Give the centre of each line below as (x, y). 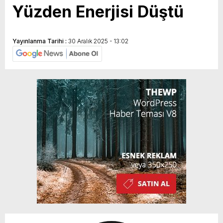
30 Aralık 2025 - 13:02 (98, 41)
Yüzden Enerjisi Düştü (98, 11)
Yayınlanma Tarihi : (40, 41)
